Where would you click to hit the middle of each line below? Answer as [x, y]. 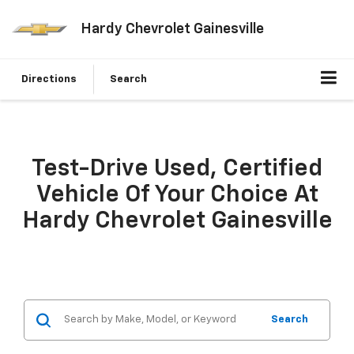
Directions [49, 80]
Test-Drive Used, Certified [177, 169]
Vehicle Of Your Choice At [177, 196]
